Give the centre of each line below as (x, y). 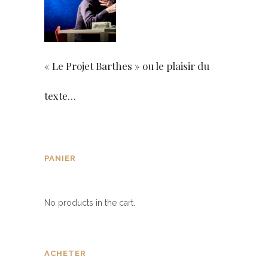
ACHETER (65, 254)
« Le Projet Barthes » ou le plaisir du (127, 66)
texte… (60, 96)
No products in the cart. (90, 203)
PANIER (60, 159)
